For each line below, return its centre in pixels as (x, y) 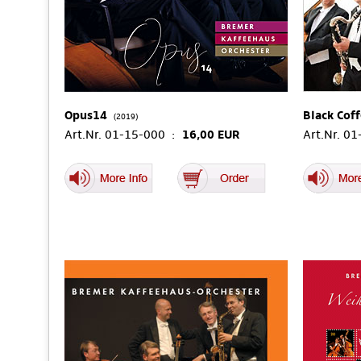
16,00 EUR (211, 135)
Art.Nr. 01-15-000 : (123, 135)
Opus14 (86, 115)
